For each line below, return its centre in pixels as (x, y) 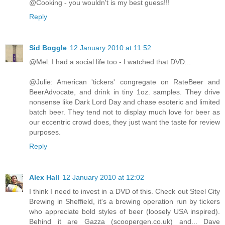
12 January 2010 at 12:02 (103, 178)
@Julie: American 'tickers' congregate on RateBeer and (125, 82)
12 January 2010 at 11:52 (110, 48)
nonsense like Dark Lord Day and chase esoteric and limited (125, 102)
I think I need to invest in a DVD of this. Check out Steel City (125, 192)
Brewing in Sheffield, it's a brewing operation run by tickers (125, 202)
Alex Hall (44, 178)
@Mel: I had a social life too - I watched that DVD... (110, 62)
